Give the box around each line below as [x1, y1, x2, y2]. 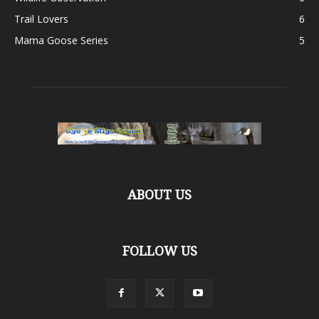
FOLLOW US [122, 242, 197, 260]
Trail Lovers [14, 12, 68, 26]
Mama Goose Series [14, 33, 108, 47]
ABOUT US [127, 186, 192, 204]
